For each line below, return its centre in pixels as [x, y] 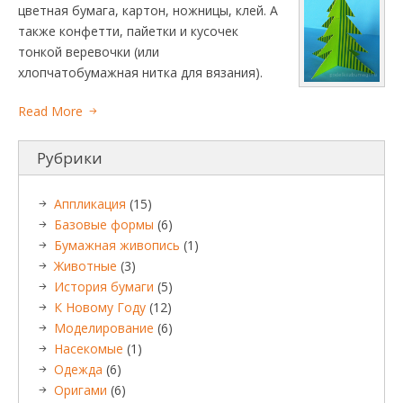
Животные [85, 266]
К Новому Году [100, 307]
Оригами [81, 390]
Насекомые [89, 349]
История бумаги [104, 287]
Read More [50, 111]
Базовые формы [104, 224]
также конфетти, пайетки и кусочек [128, 31]
